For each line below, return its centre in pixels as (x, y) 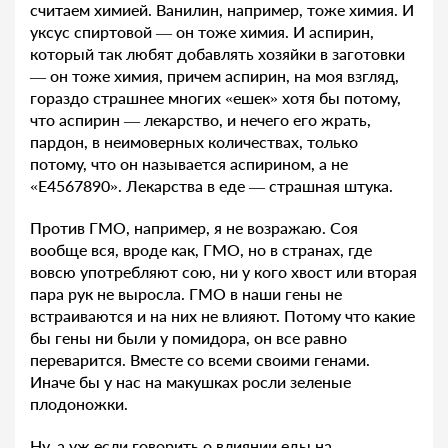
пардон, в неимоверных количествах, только (194, 141)
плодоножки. (79, 403)
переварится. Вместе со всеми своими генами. (200, 359)
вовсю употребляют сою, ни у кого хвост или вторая (223, 271)
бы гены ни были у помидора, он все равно (188, 337)
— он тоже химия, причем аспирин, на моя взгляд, (214, 75)
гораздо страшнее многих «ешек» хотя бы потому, (215, 97)
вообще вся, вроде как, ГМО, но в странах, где (201, 249)
